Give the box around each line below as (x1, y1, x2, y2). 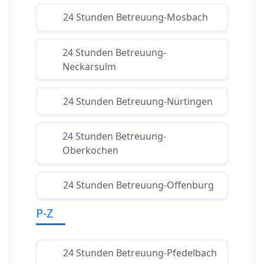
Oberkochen (62, 143, 119, 157)
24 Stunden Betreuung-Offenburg (62, 179, 214, 192)
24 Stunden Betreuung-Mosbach (62, 11, 208, 24)
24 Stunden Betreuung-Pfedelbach (62, 246, 217, 260)
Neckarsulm (62, 60, 117, 73)
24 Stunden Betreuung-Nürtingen (62, 94, 213, 108)
